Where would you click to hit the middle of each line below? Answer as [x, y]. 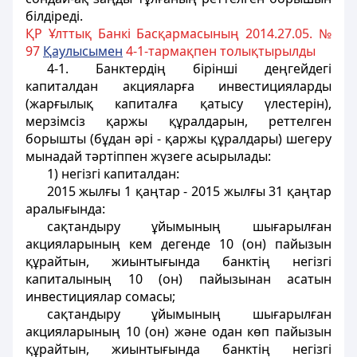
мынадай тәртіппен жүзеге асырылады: [148, 156]
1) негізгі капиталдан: [113, 174]
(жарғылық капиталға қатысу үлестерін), [178, 104]
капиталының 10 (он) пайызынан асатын [178, 279]
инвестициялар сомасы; [100, 296]
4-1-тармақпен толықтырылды [219, 51]
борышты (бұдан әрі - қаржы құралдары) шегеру [178, 139]
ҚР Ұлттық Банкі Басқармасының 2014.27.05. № [178, 33]
